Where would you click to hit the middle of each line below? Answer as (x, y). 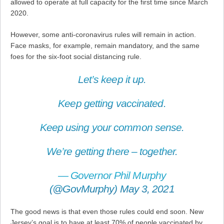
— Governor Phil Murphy (112, 175)
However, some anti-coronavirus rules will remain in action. (103, 35)
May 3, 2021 (147, 189)
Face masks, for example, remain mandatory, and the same (105, 46)
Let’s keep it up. (112, 79)
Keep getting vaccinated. (112, 103)
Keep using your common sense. (112, 127)
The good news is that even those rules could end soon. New (107, 212)
